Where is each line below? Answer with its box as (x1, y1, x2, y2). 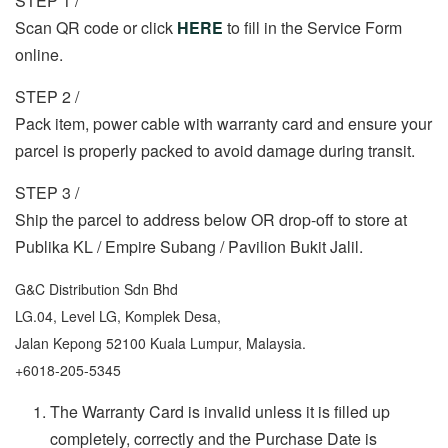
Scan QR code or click (15, 16, 177, 40)
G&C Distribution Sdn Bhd (15, 279, 178, 300)
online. (15, 43, 63, 67)
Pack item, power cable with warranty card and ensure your (15, 112, 432, 136)
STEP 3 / (15, 181, 79, 205)
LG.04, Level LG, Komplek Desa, (15, 306, 221, 327)
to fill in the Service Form (227, 16, 402, 40)
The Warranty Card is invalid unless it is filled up (50, 400, 390, 424)
